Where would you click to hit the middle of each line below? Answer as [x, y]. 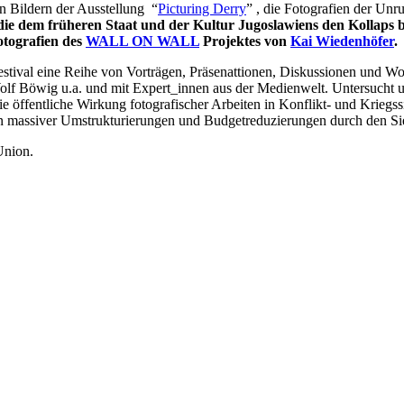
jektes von [258, 41]
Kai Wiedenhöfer [342, 41]
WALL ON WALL [142, 41]
